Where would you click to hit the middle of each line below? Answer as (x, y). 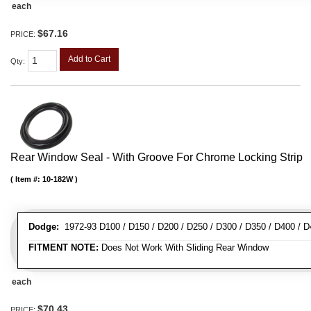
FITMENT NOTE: (64, 247)
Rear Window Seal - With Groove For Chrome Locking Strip (157, 157)
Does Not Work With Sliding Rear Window (184, 247)
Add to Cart (89, 59)
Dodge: (44, 226)
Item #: (29, 179)
